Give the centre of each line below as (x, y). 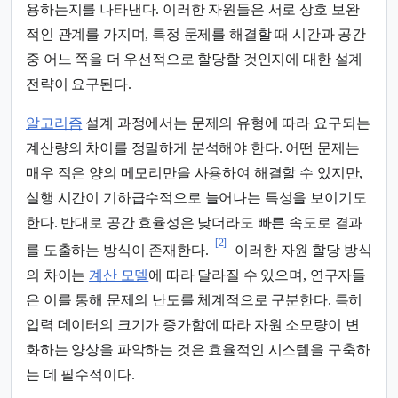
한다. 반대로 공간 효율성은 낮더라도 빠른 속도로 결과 (195, 223)
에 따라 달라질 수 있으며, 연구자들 (258, 275)
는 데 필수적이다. (80, 375)
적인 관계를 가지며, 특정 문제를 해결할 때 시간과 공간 (196, 35)
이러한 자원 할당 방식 (302, 251)
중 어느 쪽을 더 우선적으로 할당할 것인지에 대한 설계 (195, 60)
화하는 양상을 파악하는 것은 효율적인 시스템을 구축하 (198, 350)
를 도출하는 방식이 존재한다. (117, 251)
